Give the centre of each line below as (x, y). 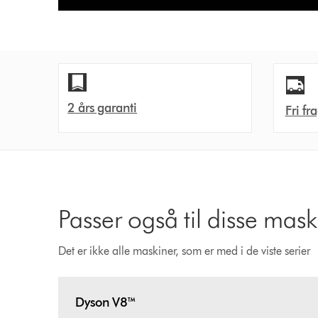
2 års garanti (103, 108)
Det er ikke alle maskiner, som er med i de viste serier (185, 251)
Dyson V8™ (106, 302)
